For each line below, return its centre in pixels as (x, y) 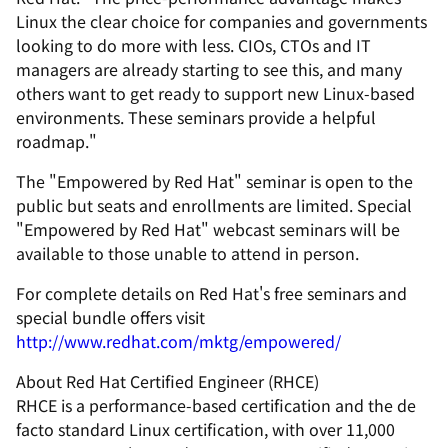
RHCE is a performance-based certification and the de (216, 405)
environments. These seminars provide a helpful (196, 117)
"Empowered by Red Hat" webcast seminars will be (208, 229)
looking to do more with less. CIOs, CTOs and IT (193, 45)
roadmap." (56, 141)
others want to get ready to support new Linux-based (215, 93)
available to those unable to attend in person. (187, 253)
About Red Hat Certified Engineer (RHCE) (167, 381)
